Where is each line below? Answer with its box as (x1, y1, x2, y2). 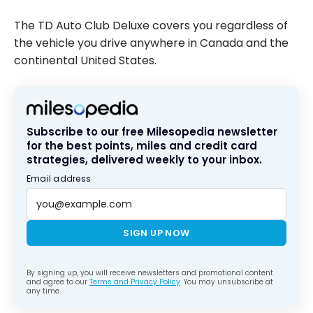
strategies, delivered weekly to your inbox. (27, 152, 262, 168)
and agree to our (27, 277, 89, 288)
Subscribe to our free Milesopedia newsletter (27, 124, 277, 140)
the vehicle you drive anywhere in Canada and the (14, 35, 289, 52)
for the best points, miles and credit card (27, 138, 257, 154)
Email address (27, 173, 92, 185)
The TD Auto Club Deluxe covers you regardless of (14, 17, 288, 34)
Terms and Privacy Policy (89, 277, 180, 288)
